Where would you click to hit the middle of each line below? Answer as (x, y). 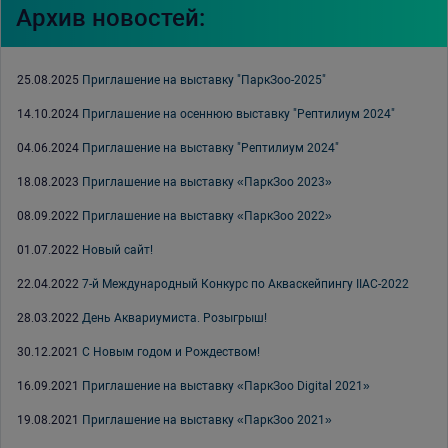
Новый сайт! (117, 250)
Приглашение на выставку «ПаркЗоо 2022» (207, 216)
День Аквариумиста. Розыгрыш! (174, 318)
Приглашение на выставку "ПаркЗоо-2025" (204, 80)
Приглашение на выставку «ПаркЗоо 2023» (207, 182)
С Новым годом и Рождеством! (171, 352)
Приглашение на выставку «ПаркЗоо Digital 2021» (226, 386)
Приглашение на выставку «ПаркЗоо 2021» (207, 420)
